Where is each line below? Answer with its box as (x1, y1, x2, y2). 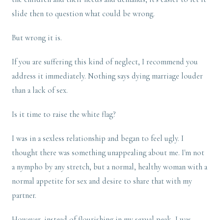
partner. (12, 191, 38, 201)
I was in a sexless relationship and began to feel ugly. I (12, 134, 184, 144)
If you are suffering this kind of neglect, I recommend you (12, 57, 198, 67)
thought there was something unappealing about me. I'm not (12, 148, 204, 158)
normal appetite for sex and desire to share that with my (12, 176, 192, 187)
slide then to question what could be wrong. (12, 9, 157, 19)
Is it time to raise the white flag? (12, 110, 115, 120)
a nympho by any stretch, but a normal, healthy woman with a (12, 162, 207, 172)
